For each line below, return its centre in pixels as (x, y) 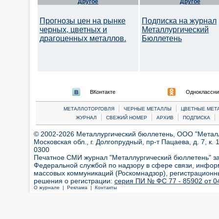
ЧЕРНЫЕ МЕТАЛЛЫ (148, 109)
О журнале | (50, 187)
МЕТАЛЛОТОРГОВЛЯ (89, 109)
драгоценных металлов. (83, 38)
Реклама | (81, 187)
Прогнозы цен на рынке (83, 21)
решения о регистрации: (74, 181)
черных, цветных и (73, 30)
